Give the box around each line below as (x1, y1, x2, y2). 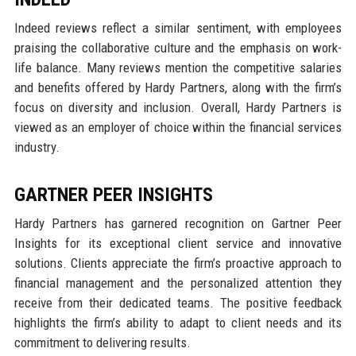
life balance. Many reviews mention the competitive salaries (14, 60, 342, 76)
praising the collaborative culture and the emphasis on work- (14, 40, 342, 56)
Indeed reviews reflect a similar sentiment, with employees (14, 20, 342, 37)
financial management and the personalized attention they (14, 275, 342, 292)
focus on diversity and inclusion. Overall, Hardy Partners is (14, 99, 342, 116)
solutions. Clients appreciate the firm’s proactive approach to (14, 255, 342, 272)
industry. (14, 139, 60, 156)
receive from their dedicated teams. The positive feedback (14, 295, 342, 311)
